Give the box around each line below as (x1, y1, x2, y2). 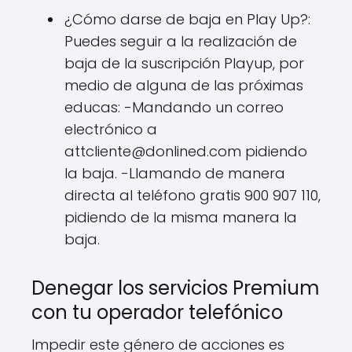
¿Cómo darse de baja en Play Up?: (64, 9, 310, 29)
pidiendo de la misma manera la (64, 207, 297, 227)
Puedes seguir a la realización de (64, 31, 297, 51)
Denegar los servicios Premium (31, 275, 320, 301)
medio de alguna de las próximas (64, 75, 303, 95)
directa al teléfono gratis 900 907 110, (64, 185, 321, 205)
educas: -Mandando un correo (64, 97, 284, 117)
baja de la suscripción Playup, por (64, 53, 304, 73)
